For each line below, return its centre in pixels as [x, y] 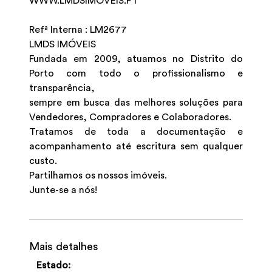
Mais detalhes [64, 246]
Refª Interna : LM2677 [78, 29]
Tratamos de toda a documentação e [136, 131]
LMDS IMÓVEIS [63, 44]
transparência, [62, 88]
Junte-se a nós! [63, 190]
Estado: [53, 265]
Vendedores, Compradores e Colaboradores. [130, 117]
